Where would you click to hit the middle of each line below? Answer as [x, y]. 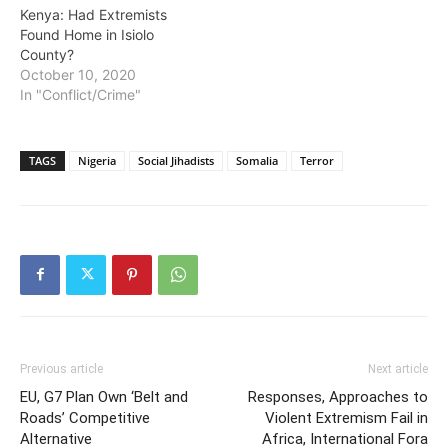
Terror [317, 160]
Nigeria [97, 160]
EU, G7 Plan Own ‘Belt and [104, 396]
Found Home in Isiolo [87, 34]
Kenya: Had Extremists [93, 14]
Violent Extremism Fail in [346, 417]
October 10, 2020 [78, 74]
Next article [398, 368]
